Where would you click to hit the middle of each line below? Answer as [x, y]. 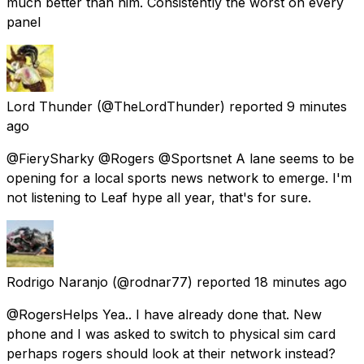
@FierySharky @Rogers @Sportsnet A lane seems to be [180, 158]
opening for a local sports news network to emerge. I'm [179, 178]
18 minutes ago [301, 282]
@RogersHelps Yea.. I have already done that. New [164, 314]
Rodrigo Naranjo [57, 282]
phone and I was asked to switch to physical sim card [171, 334]
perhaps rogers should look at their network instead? [171, 353]
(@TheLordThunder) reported [190, 106]
